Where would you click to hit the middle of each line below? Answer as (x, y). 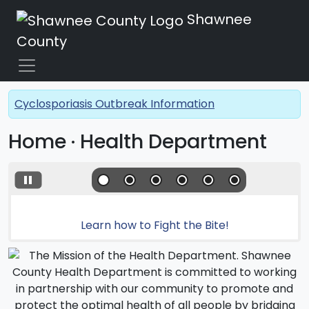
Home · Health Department (138, 141)
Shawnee (218, 19)
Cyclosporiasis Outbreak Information (114, 103)
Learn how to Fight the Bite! (154, 225)
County (42, 41)
